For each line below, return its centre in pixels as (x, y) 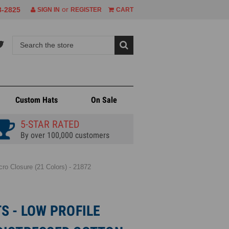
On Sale (104, 100)
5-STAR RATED (50, 124)
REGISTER (86, 10)
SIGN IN (48, 10)
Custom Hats (36, 100)
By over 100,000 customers (65, 135)
